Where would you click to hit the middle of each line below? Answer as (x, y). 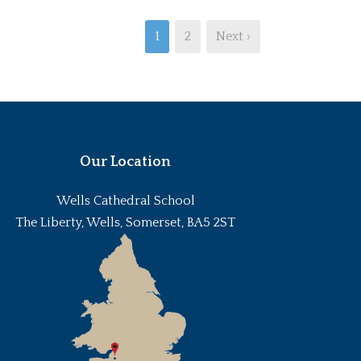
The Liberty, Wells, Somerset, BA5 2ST (126, 222)
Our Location (126, 162)
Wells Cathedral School (125, 200)
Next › (233, 36)
